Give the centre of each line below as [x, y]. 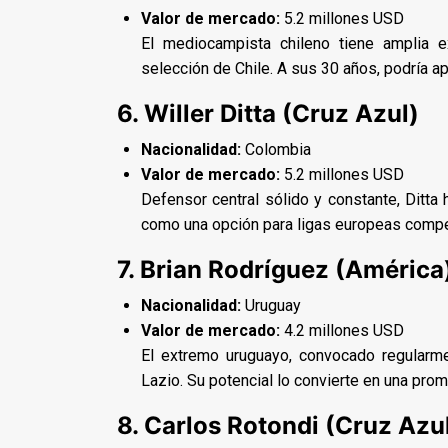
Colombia [276, 149]
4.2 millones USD [342, 330]
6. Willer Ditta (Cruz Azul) [268, 113]
